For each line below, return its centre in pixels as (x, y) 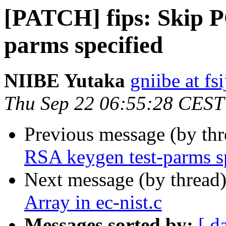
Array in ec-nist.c (93, 202)
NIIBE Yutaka (65, 81)
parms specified (83, 45)
